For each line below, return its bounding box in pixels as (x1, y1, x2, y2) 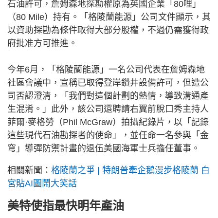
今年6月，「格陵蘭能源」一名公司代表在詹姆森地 (7, 64, 205, 74)
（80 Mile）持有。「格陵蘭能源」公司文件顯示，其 (7, 12, 211, 22)
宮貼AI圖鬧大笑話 (7, 178, 77, 188)
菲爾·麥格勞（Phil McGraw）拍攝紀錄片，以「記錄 (7, 117, 209, 127)
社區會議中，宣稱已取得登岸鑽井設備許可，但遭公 (7, 77, 209, 88)
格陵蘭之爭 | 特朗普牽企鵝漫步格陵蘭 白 (51, 165, 210, 175)
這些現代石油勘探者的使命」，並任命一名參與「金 (7, 130, 209, 140)
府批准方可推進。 (7, 38, 77, 48)
